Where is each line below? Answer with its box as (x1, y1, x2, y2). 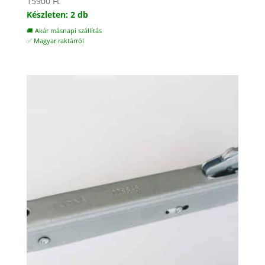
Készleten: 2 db (26, 9, 88, 21)
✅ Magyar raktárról (26, 37, 84, 46)
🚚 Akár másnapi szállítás (26, 27, 102, 35)
